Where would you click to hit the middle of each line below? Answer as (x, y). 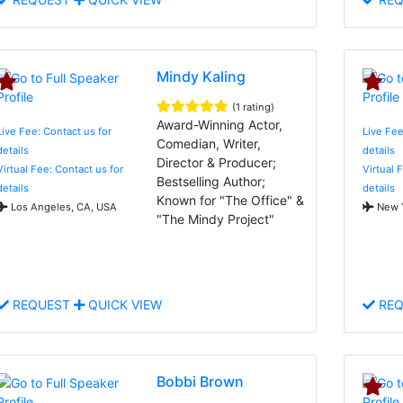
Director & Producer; (217, 162)
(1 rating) (254, 107)
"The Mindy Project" (216, 219)
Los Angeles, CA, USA (63, 206)
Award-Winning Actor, (220, 124)
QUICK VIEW (123, 304)
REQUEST (41, 304)
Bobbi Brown (201, 381)
